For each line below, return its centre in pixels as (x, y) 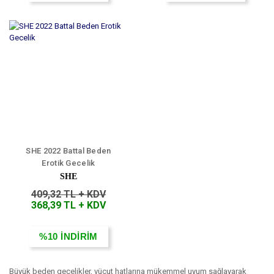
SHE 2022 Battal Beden (68, 151)
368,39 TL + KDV (68, 206)
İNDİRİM (79, 237)
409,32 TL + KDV (68, 194)
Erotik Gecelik (68, 163)
